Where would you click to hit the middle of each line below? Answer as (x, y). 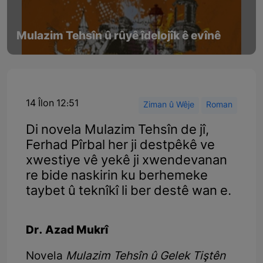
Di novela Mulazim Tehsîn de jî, (117, 130)
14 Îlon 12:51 (52, 104)
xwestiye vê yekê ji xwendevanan (127, 161)
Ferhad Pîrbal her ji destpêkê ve (120, 146)
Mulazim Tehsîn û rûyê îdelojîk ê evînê (119, 36)
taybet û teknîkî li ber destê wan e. (129, 191)
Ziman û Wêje (169, 105)
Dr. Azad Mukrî (67, 231)
